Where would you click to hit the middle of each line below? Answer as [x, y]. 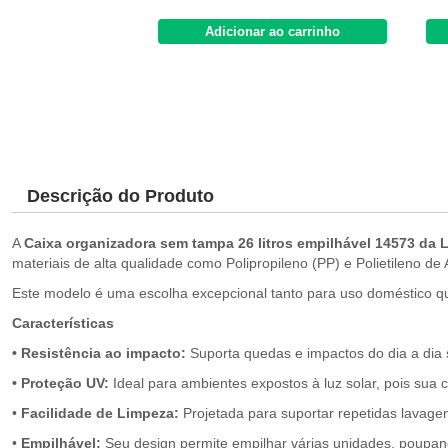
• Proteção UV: [60, 383]
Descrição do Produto [120, 196]
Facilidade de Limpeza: [98, 413]
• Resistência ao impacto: [99, 353]
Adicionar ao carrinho [272, 31]
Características [63, 323]
